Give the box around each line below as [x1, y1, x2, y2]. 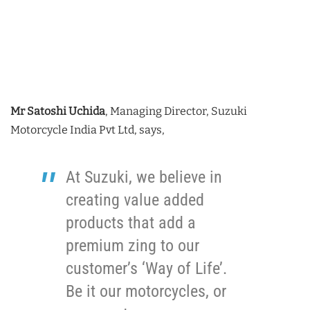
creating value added [66, 190, 204, 210]
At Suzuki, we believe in [66, 167, 222, 187]
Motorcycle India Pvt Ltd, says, [10, 122, 165, 136]
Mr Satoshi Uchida [10, 104, 105, 118]
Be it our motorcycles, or [66, 281, 226, 301]
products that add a [66, 212, 196, 232]
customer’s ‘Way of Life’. [66, 258, 227, 278]
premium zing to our [66, 235, 199, 255]
